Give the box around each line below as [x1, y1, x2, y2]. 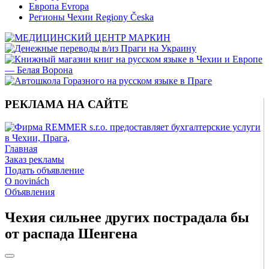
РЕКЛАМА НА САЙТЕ [5, 97, 128, 110]
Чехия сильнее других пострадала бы [5, 210, 249, 226]
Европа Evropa [29, 1, 89, 11]
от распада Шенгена [5, 226, 138, 242]
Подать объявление [5, 165, 84, 176]
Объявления [5, 187, 55, 198]
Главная [5, 144, 37, 154]
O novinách [5, 176, 49, 187]
